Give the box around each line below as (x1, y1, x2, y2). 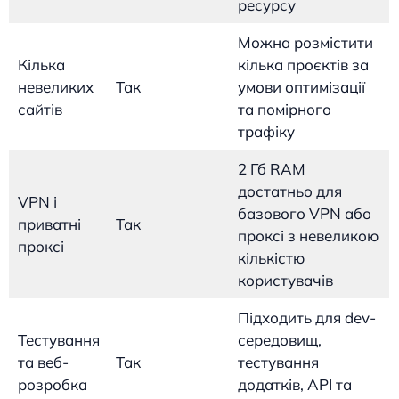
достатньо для (237, 181, 342, 200)
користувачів (237, 270, 333, 289)
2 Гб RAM (237, 159, 305, 178)
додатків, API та (237, 374, 352, 394)
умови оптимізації (237, 77, 365, 96)
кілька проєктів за (237, 54, 369, 74)
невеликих (17, 77, 94, 96)
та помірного (237, 99, 331, 118)
